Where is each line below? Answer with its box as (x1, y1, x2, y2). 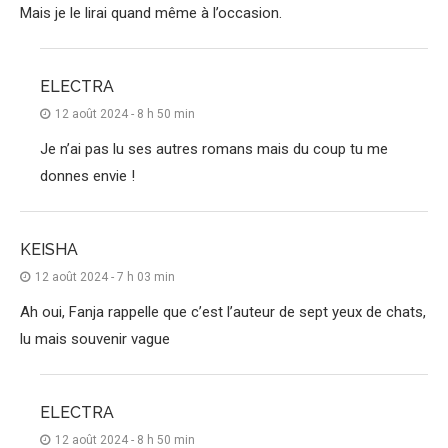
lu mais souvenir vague (20, 330, 170, 349)
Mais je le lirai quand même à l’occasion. (20, 4, 282, 23)
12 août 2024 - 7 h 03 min (35, 270, 175, 285)
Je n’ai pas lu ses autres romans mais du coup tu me (40, 140, 388, 159)
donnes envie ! (40, 167, 135, 186)
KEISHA (20, 240, 78, 260)
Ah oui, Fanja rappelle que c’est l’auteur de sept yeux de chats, (20, 303, 426, 322)
